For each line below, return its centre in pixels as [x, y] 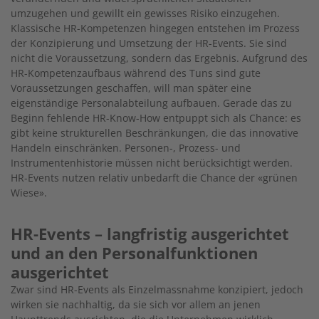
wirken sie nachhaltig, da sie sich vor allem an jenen [136, 305]
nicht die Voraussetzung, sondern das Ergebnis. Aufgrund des [159, 58]
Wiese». [29, 193]
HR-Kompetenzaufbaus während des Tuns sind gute [136, 73]
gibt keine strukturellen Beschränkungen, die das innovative [155, 133]
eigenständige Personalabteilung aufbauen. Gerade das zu [151, 103]
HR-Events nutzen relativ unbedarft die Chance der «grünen [154, 178]
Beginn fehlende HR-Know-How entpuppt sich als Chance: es [156, 118]
